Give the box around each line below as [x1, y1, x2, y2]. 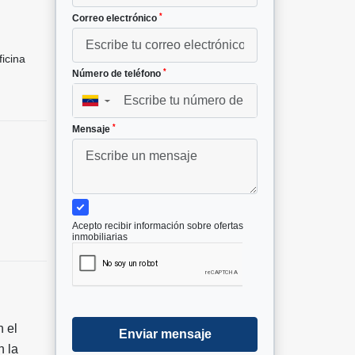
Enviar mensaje [118, 327, 212, 342]
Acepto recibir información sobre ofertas [72, 220, 243, 232]
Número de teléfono [72, 68, 163, 80]
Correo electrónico [72, 13, 159, 25]
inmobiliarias [72, 231, 128, 243]
